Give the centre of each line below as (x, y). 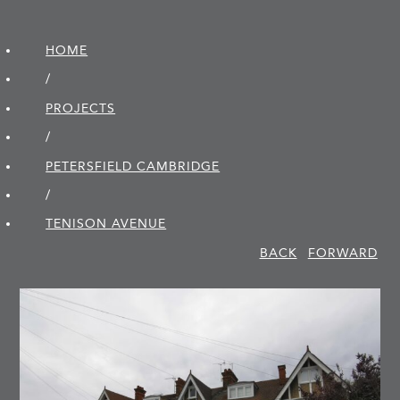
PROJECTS (81, 108)
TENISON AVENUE (106, 224)
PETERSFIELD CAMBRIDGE (133, 166)
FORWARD (342, 253)
